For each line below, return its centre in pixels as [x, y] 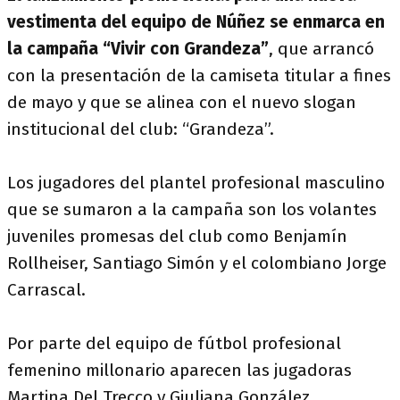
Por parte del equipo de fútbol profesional [174, 343]
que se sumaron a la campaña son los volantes [192, 209]
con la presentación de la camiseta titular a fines [199, 75]
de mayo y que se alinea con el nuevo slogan [182, 102]
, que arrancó [321, 49]
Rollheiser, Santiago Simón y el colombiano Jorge [197, 263]
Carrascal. [46, 290]
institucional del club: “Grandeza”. [141, 129]
